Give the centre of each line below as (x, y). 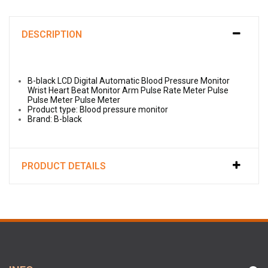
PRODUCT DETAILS (64, 166)
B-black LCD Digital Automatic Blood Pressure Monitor (129, 81)
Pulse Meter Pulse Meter (74, 100)
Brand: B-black (55, 119)
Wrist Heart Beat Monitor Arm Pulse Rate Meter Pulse (128, 91)
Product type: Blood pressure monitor (98, 110)
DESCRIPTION (52, 35)
